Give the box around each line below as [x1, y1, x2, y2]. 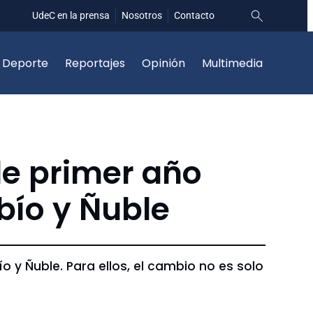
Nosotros [122, 10, 162, 21]
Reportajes [65, 54, 125, 71]
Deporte [2, 54, 48, 71]
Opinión [142, 54, 185, 71]
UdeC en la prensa [32, 10, 110, 21]
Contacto [174, 10, 214, 21]
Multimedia [202, 54, 263, 71]
